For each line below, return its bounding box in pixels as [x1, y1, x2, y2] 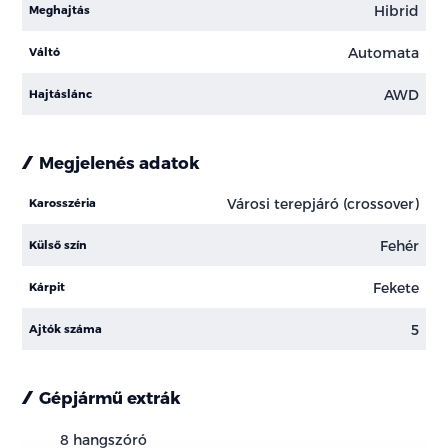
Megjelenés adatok [39, 152, 201, 173]
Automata [347, 43, 419, 61]
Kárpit [29, 280, 66, 294]
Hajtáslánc [29, 87, 93, 101]
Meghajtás [29, 3, 91, 17]
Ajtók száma [29, 322, 103, 336]
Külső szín [29, 238, 88, 252]
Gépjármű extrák [39, 387, 182, 408]
